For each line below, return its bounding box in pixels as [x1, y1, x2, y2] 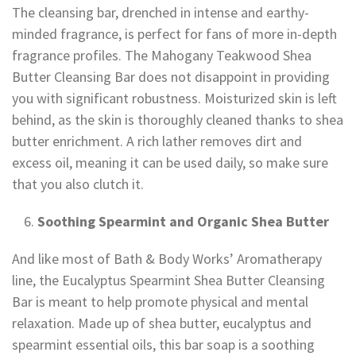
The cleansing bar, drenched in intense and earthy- [12, 3, 309, 22]
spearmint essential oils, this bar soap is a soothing [12, 335, 315, 354]
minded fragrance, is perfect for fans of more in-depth [12, 25, 337, 44]
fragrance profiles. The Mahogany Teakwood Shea [12, 46, 311, 65]
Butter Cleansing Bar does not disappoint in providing [12, 68, 330, 87]
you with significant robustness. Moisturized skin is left [12, 89, 337, 108]
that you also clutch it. [12, 175, 144, 194]
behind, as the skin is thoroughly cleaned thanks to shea [12, 110, 343, 130]
